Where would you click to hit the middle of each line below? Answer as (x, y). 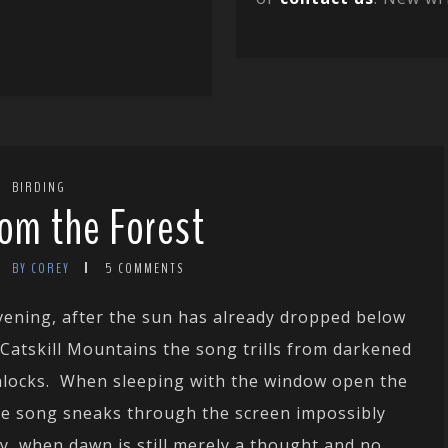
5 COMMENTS (144, 269)
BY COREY (40, 269)
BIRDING (39, 188)
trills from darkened (327, 349)
